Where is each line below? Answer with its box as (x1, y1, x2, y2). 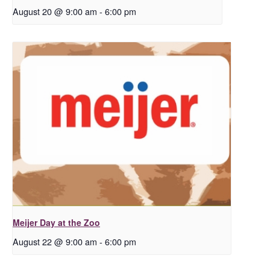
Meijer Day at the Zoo (13, 216, 100, 228)
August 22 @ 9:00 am (13, 234, 97, 248)
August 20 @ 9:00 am (13, 5, 97, 18)
